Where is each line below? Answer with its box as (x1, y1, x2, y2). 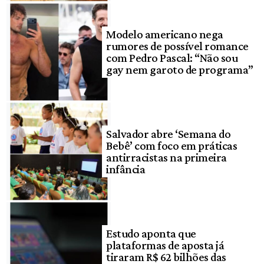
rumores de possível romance (106, 39, 249, 53)
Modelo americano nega (106, 28, 223, 41)
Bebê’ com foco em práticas (106, 139, 237, 153)
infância (106, 163, 146, 176)
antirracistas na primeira (106, 151, 227, 164)
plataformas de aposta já (106, 238, 225, 252)
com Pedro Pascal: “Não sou (106, 51, 238, 65)
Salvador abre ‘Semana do (106, 127, 231, 141)
